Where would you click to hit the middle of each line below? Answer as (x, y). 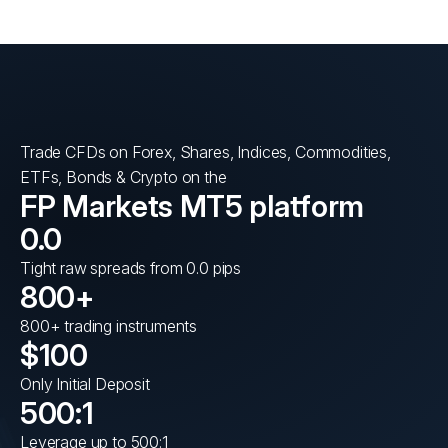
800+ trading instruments (109, 325)
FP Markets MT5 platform (192, 205)
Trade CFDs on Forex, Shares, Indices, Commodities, (205, 151)
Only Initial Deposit (85, 383)
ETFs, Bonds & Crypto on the (123, 176)
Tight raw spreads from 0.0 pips (131, 267)
